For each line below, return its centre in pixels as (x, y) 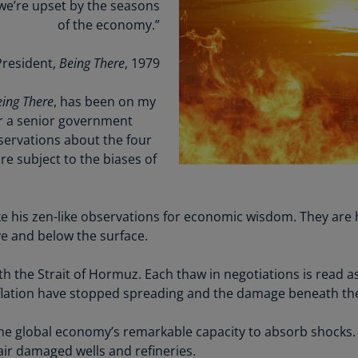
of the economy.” (109, 25)
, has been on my (105, 101)
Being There (90, 63)
